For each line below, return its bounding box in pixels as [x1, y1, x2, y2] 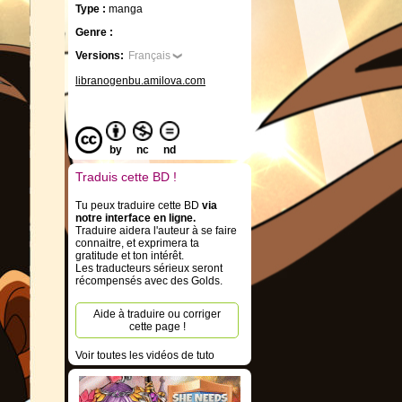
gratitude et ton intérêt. [75, 249, 184, 262]
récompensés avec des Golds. [75, 275, 223, 287]
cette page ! [128, 320, 186, 333]
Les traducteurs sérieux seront [75, 262, 223, 275]
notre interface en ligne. [75, 212, 196, 224]
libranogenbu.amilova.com [75, 74, 205, 87]
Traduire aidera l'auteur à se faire [75, 224, 237, 237]
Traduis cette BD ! [75, 170, 177, 184]
